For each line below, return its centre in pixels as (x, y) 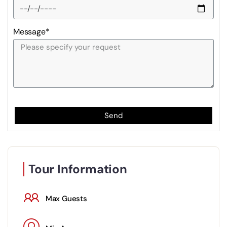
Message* (31, 32)
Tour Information (78, 169)
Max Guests (66, 198)
